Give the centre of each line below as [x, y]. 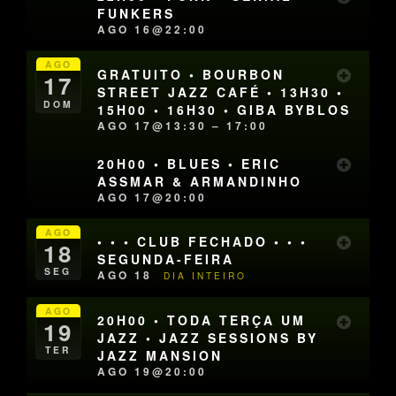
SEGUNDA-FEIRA [166, 259]
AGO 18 [128, 275]
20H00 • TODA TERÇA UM [202, 320]
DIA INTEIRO [206, 276]
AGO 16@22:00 [152, 30]
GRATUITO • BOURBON [191, 74]
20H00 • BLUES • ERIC [190, 163]
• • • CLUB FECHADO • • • [203, 242]
